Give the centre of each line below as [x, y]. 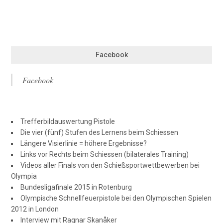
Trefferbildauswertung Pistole [68, 121]
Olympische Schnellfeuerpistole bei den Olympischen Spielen [116, 198]
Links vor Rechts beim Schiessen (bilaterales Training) [105, 154]
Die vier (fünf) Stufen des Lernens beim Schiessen [100, 132]
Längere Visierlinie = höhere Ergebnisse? [84, 143]
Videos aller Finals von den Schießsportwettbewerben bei [110, 165]
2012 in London [35, 209]
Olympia [24, 176]
